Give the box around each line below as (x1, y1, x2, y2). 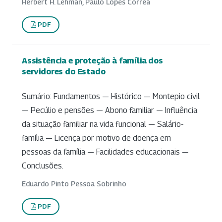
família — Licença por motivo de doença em (22, 133, 171, 143)
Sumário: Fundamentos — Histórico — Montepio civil (22, 91, 200, 101)
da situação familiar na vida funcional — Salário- (22, 119, 184, 129)
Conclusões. (22, 161, 63, 170)
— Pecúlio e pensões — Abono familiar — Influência (22, 105, 197, 115)
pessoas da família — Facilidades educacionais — (22, 147, 189, 157)
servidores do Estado (22, 66, 106, 76)
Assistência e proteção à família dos (22, 55, 163, 65)
